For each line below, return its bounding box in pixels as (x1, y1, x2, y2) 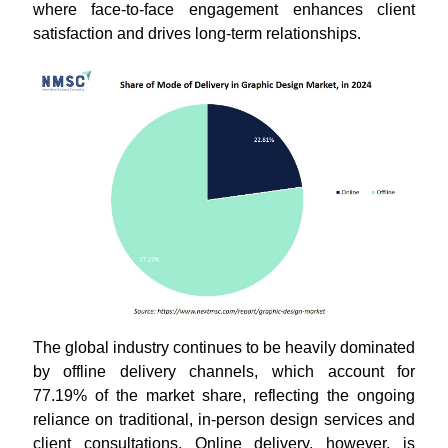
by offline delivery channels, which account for (32, 363, 416, 381)
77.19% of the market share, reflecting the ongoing (32, 387, 416, 405)
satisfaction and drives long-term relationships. (32, 24, 361, 42)
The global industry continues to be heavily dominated (32, 339, 416, 357)
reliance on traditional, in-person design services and (32, 411, 416, 429)
